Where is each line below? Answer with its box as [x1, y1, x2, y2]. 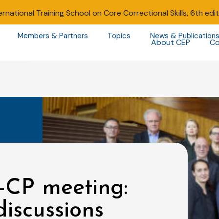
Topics [107, 31, 131, 41]
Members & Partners [17, 31, 88, 41]
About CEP [151, 37, 190, 47]
